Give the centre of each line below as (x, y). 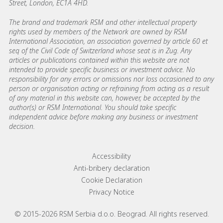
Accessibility (111, 156)
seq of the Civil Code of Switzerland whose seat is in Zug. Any (100, 50)
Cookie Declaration (111, 180)
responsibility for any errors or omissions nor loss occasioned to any (111, 79)
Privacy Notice (111, 192)
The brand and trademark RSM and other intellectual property (103, 22)
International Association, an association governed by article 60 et (108, 41)
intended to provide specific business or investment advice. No (102, 69)
